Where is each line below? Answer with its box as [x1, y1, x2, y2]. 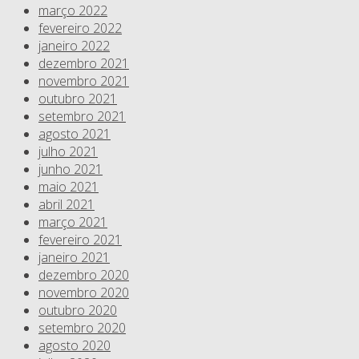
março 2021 [38, 213, 107, 232]
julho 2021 [38, 143, 98, 161]
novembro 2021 [38, 72, 129, 91]
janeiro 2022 [38, 37, 110, 55]
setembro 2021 [38, 107, 126, 126]
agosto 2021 [38, 125, 111, 143]
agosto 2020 [38, 337, 111, 355]
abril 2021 [38, 196, 95, 214]
